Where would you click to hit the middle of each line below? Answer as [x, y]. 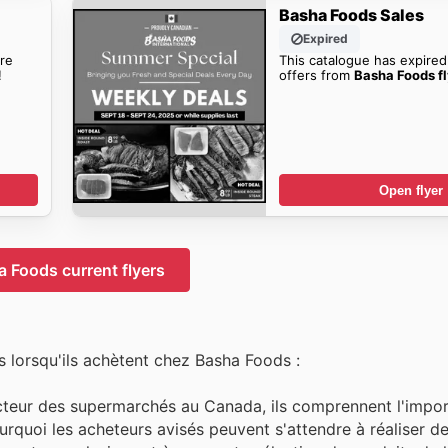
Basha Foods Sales [352, 14]
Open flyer [411, 190]
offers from [317, 74]
